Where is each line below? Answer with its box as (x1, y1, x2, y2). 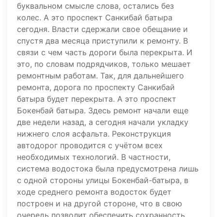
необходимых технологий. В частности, (17, 152, 170, 162)
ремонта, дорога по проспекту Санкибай (17, 82, 175, 93)
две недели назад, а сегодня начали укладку (17, 117, 188, 127)
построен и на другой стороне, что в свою (17, 199, 182, 209)
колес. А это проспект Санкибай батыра (17, 13, 172, 23)
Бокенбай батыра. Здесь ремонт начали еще (17, 106, 188, 116)
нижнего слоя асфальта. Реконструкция (17, 129, 171, 139)
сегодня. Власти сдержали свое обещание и (17, 24, 188, 34)
